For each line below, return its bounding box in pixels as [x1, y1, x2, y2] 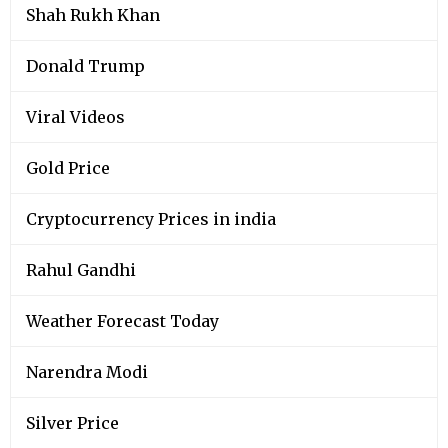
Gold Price [26, 158, 110, 179]
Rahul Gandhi [26, 260, 136, 281]
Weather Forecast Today [26, 311, 219, 332]
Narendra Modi [26, 362, 148, 383]
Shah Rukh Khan [26, 5, 160, 26]
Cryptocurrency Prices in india [26, 209, 276, 230]
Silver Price [26, 413, 119, 434]
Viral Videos [26, 107, 125, 128]
